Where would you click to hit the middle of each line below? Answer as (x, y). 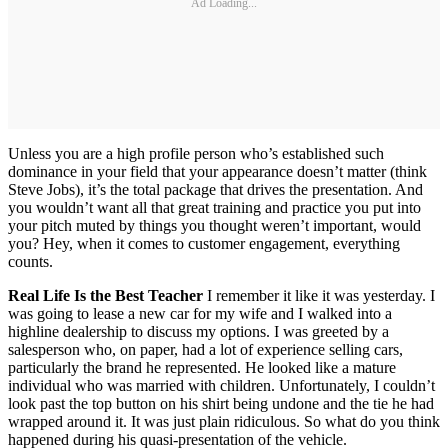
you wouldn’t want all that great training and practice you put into (214, 207)
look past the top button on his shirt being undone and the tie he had (221, 403)
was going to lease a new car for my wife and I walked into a (200, 313)
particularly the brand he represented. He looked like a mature (202, 367)
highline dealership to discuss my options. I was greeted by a (198, 331)
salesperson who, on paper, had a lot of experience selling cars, (205, 349)
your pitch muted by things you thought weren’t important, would (214, 225)
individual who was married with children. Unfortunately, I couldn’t (221, 385)
